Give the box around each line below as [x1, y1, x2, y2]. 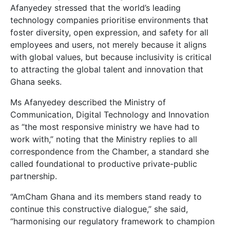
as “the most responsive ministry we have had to [10, 122, 200, 132]
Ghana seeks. [10, 76, 62, 87]
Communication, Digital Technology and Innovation [10, 109, 209, 120]
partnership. [10, 171, 57, 182]
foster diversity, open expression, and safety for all [10, 27, 208, 38]
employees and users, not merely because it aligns [10, 40, 206, 50]
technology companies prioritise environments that [10, 15, 208, 26]
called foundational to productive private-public [10, 159, 197, 169]
